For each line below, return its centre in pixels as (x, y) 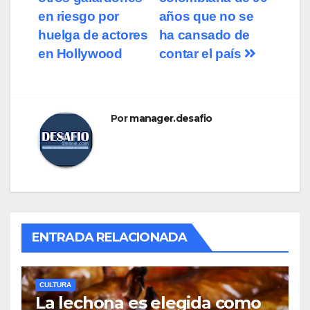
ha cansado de (204, 35)
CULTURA (55, 285)
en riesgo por (79, 17)
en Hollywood (80, 54)
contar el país (202, 54)
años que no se (206, 17)
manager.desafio (171, 119)
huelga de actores (93, 35)
